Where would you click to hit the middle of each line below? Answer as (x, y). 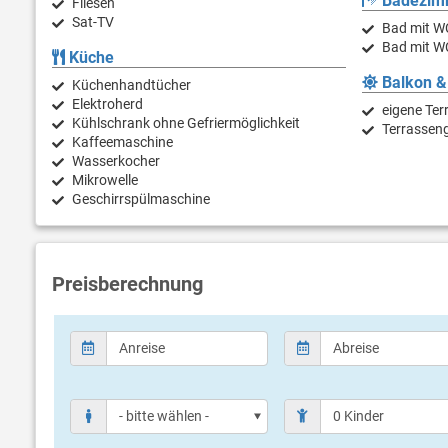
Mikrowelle (105, 180)
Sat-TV (93, 22)
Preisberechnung (127, 284)
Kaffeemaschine (122, 142)
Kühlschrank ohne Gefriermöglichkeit (186, 123)
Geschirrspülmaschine (141, 199)
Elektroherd (107, 104)
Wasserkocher (116, 161)
